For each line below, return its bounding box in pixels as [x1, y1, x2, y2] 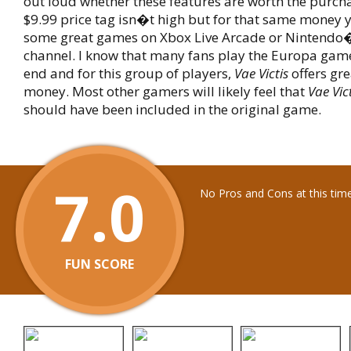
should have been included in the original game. [24, 100, 321, 118]
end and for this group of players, [24, 64, 234, 82]
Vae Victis [234, 64, 288, 82]
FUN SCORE [65, 255, 135, 273]
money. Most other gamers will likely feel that [24, 82, 308, 100]
